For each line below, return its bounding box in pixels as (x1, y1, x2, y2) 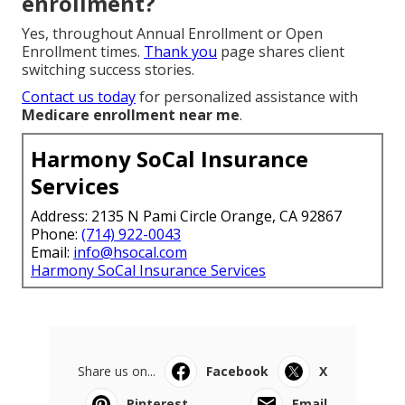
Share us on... (78, 362, 155, 380)
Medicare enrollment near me (22, 104, 240, 125)
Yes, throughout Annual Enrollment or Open (22, 23, 323, 43)
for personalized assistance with (136, 86, 358, 107)
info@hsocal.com (73, 241, 187, 262)
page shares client (217, 41, 344, 61)
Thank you (144, 41, 217, 61)
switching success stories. (22, 59, 194, 80)
